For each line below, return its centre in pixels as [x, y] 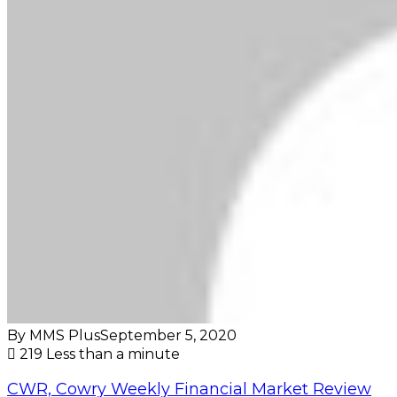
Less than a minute [113, 354]
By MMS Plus [54, 335]
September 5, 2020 [168, 335]
